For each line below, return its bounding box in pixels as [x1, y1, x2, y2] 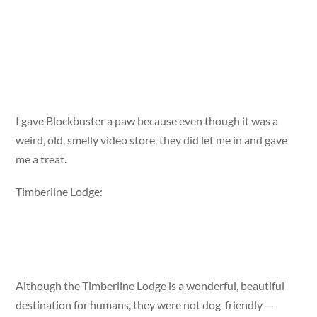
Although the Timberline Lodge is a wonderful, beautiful [16, 279, 285, 293]
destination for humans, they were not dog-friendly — [16, 298, 275, 312]
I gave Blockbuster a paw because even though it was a [16, 113, 279, 127]
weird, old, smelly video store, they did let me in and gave [16, 132, 288, 146]
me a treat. [16, 151, 67, 166]
